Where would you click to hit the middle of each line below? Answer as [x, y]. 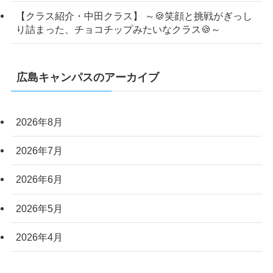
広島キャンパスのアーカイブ [87, 78]
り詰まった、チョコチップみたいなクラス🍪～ [118, 29]
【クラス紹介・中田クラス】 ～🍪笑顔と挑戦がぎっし [134, 16]
